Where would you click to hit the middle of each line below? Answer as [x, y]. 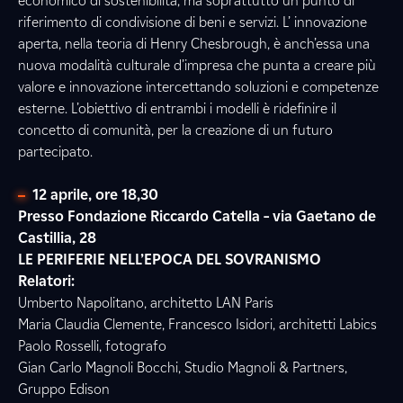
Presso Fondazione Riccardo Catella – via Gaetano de [197, 216]
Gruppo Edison [64, 389]
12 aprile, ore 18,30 [95, 195]
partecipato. [55, 152]
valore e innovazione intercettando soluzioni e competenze [198, 87]
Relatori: [46, 281]
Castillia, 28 [57, 238]
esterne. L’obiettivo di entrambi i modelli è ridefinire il [177, 108]
